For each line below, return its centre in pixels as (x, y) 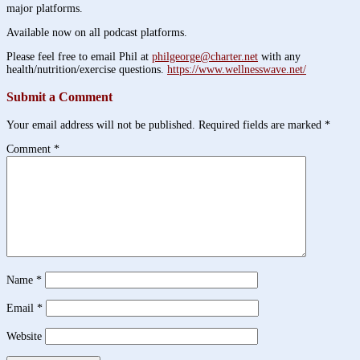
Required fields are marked (262, 125)
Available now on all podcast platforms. (97, 32)
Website (24, 336)
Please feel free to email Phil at (79, 56)
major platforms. (45, 8)
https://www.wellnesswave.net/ (237, 69)
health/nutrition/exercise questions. (87, 69)
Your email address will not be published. (101, 125)
